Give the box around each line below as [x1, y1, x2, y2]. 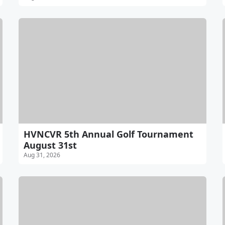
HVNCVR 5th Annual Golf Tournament [24, 128, 194, 141]
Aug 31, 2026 [24, 151, 61, 160]
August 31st [24, 139, 77, 152]
